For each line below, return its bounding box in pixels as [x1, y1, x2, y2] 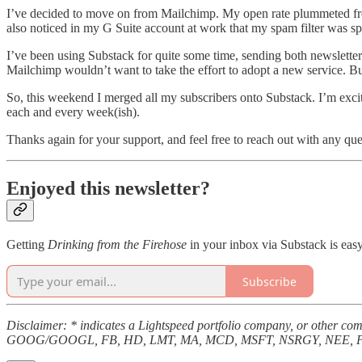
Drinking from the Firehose [48, 238, 187, 252]
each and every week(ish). [6, 105, 140, 120]
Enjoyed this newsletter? [6, 178, 210, 200]
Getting [6, 238, 48, 252]
